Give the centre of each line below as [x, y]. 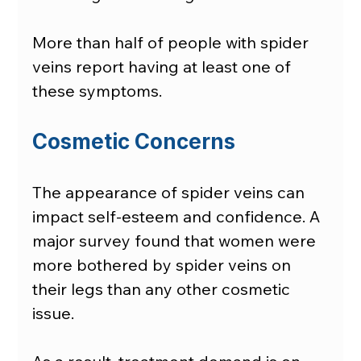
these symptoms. [98, 91]
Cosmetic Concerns [134, 142]
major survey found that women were [176, 241]
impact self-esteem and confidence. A [178, 217]
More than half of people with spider [173, 43]
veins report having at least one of [164, 67]
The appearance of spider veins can [171, 193]
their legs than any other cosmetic [164, 289]
